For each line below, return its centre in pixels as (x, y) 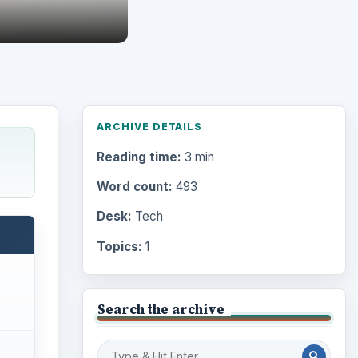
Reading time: (139, 157)
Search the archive (161, 310)
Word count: (134, 187)
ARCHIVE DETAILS (149, 127)
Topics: (119, 247)
